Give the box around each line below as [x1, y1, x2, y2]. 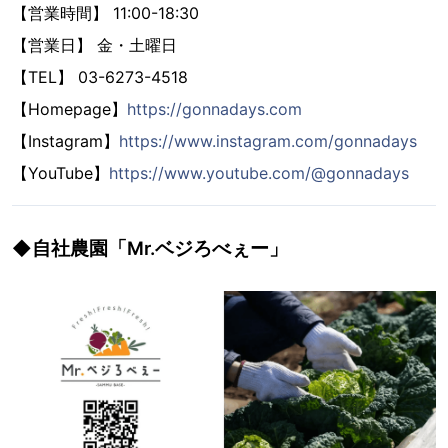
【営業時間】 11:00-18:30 [12, 3, 199, 24]
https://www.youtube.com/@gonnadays [109, 163, 409, 184]
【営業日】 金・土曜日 [12, 35, 177, 56]
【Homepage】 [12, 99, 127, 120]
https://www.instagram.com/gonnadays [119, 131, 417, 152]
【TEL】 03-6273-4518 [12, 67, 188, 88]
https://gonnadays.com [127, 99, 302, 120]
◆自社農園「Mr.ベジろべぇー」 [12, 237, 288, 260]
